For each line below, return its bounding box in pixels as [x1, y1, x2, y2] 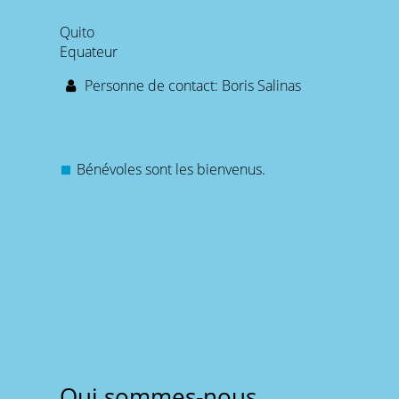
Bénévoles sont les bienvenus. [77, 159, 266, 180]
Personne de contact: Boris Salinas [81, 76, 302, 95]
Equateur [60, 42, 118, 61]
